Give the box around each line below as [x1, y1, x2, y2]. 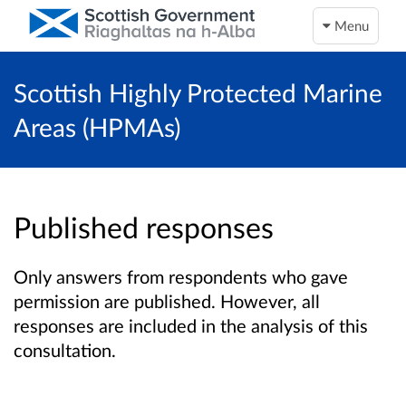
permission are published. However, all [14, 290, 320, 313]
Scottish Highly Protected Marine [14, 77, 382, 108]
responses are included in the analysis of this [14, 314, 368, 337]
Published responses [14, 209, 274, 246]
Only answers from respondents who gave [14, 266, 348, 288]
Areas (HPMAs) [14, 111, 180, 142]
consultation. [14, 339, 116, 362]
